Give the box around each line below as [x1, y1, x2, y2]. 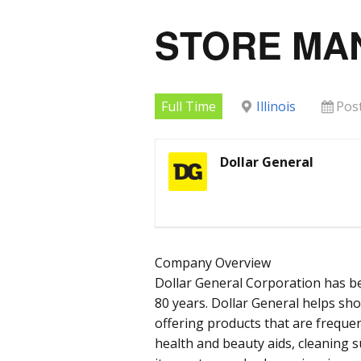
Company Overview [155, 253, 271, 272]
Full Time [161, 97, 216, 115]
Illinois [256, 97, 296, 115]
